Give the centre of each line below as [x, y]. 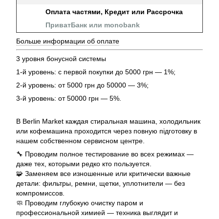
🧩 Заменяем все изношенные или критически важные [103, 173]
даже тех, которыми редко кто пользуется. [84, 164]
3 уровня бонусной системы [61, 58]
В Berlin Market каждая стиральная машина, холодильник [108, 121]
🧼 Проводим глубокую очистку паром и [80, 203]
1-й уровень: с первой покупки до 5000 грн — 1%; [96, 72]
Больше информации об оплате [68, 41]
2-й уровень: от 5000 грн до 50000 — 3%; [82, 85]
